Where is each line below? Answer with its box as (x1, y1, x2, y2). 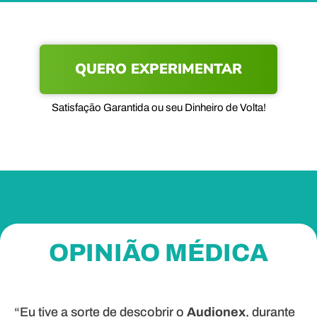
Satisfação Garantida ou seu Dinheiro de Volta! (51, 101, 266, 113)
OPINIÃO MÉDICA (49, 238, 268, 266)
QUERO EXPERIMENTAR (75, 59, 242, 79)
